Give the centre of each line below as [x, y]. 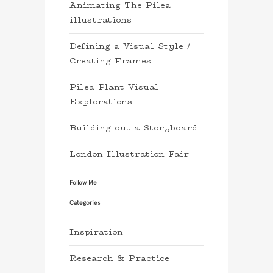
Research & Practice [119, 259]
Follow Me [83, 183]
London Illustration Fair [129, 154]
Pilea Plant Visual [114, 87]
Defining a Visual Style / [130, 47]
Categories [85, 203]
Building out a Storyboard [133, 128]
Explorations [101, 102]
